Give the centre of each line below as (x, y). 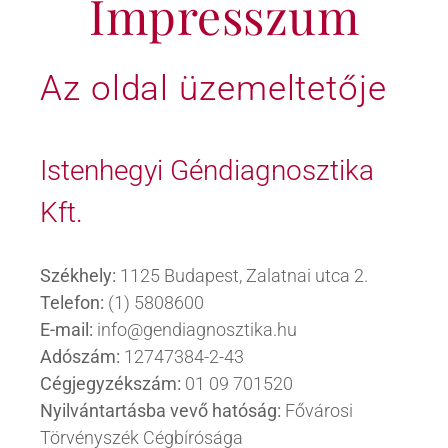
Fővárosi (317, 410)
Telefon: (72, 302)
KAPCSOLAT (77, 51)
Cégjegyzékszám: (110, 383)
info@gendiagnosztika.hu (195, 329)
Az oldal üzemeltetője (213, 88)
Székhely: (80, 275)
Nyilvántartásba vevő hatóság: (160, 410)
